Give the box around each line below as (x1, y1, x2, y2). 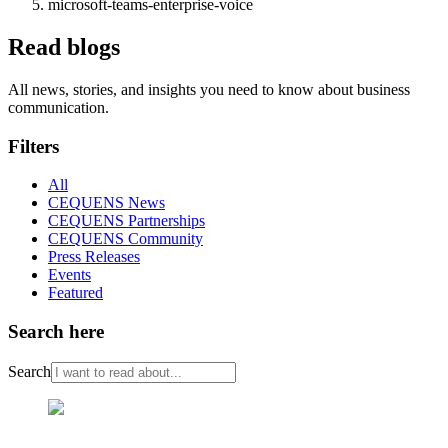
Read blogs (8, 33, 120, 60)
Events (48, 266, 91, 284)
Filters (8, 135, 59, 157)
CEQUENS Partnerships (48, 212, 205, 230)
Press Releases (48, 248, 140, 266)
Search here (8, 320, 104, 342)
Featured (48, 284, 103, 302)
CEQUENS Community (48, 230, 203, 248)
